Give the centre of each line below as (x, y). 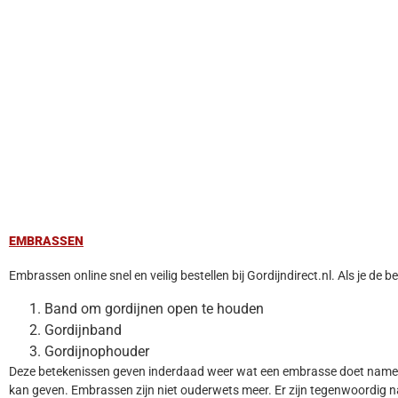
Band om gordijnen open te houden (154, 308)
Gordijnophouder (97, 351)
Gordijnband (83, 330)
